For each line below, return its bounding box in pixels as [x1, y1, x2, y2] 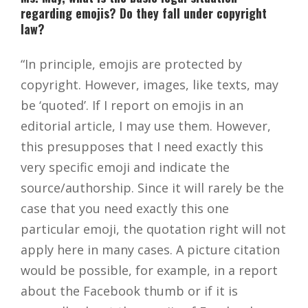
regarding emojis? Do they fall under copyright [21, 4, 267, 23]
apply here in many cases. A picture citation [21, 241, 280, 258]
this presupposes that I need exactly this [21, 138, 263, 155]
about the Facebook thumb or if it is [21, 283, 238, 300]
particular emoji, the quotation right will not [21, 221, 286, 238]
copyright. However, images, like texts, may [21, 76, 278, 93]
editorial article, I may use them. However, [21, 118, 271, 135]
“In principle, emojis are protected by [21, 56, 242, 73]
